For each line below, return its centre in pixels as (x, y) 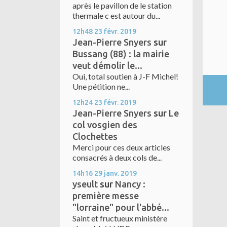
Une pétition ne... (101, 87)
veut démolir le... (107, 66)
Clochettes (95, 137)
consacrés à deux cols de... (117, 158)
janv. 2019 (120, 174)
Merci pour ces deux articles (121, 147)
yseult (85, 184)
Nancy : (130, 184)
